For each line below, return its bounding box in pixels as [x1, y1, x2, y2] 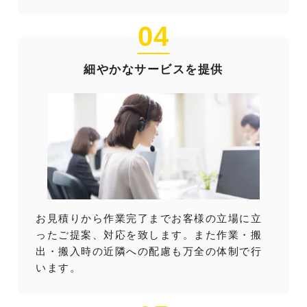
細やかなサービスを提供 [84, 62, 223, 76]
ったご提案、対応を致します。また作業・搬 [36, 228, 262, 241]
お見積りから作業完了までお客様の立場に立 [36, 212, 262, 224]
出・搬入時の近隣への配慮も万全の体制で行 [36, 245, 262, 257]
